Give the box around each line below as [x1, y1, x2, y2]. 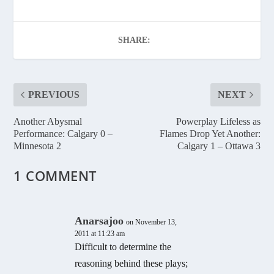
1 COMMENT [13, 166, 97, 185]
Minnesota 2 [13, 140, 62, 151]
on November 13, [126, 217, 177, 226]
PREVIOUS [28, 89, 80, 100]
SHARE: [117, 35, 150, 45]
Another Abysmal [13, 116, 83, 127]
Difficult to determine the [75, 241, 172, 252]
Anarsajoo [75, 214, 124, 227]
